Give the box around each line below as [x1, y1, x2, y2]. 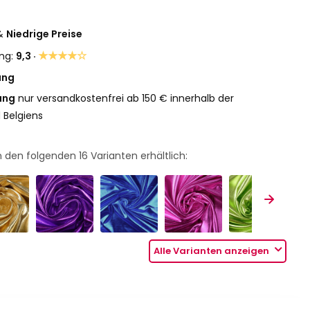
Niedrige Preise [6, 27, 83, 41]
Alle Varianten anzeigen [154, 244, 272, 258]
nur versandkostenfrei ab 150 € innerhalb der [15, 91, 235, 105]
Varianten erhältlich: [88, 149, 188, 163]
